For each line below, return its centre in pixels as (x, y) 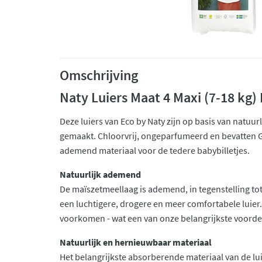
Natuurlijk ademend (100, 174)
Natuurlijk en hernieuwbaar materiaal (136, 242)
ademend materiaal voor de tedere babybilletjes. (155, 150)
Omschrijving (99, 75)
